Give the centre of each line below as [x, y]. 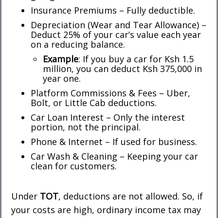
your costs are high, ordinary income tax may [106, 209]
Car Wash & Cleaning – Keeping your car [114, 156]
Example [61, 59]
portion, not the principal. [86, 127]
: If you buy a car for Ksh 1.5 [136, 59]
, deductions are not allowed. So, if [131, 196]
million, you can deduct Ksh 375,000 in [122, 68]
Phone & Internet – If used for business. [114, 141]
